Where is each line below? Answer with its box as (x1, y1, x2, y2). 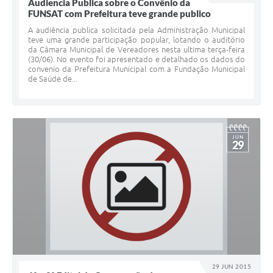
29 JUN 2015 (212, 263, 251, 271)
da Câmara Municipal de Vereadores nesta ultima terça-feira (28, 45, 245, 54)
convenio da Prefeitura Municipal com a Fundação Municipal (28, 65, 245, 74)
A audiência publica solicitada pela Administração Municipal (28, 26, 245, 35)
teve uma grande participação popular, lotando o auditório (28, 35, 245, 44)
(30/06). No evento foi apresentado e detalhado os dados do (28, 55, 245, 64)
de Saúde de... (28, 74, 77, 83)
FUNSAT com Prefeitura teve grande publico (28, 8, 211, 19)
